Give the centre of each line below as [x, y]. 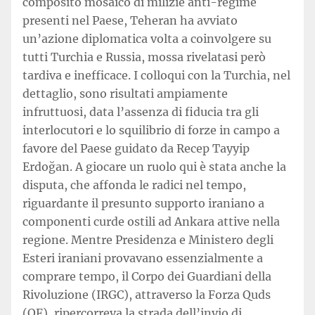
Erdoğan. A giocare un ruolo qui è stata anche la [154, 167]
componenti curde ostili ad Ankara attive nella [151, 221]
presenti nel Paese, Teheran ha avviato [130, 20]
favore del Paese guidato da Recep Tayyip [136, 148]
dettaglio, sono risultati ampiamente [125, 94]
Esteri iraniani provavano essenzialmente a [143, 258]
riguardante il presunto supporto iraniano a [143, 203]
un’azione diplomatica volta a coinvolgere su [147, 39]
